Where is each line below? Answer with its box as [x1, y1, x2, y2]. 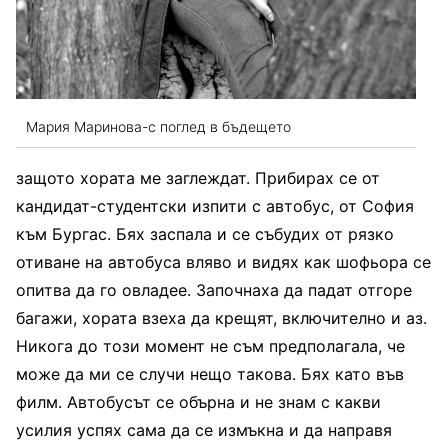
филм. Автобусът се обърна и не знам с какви [16, 392, 381, 413]
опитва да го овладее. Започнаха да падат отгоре [16, 280, 412, 301]
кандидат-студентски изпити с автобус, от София [16, 196, 414, 217]
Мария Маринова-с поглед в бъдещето [26, 117, 291, 135]
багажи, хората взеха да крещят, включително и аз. [16, 308, 427, 329]
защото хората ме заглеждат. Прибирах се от [16, 168, 380, 189]
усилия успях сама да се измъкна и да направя [16, 420, 392, 441]
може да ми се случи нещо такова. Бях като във [16, 364, 404, 385]
